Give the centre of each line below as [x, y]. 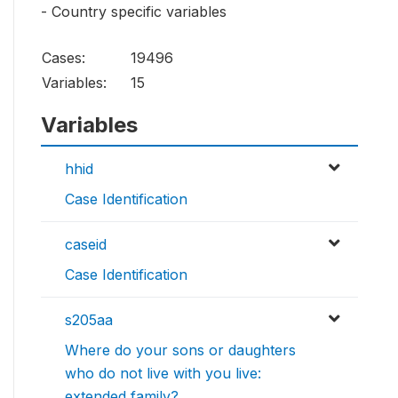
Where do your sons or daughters [180, 350]
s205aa [89, 319]
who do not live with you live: [163, 373]
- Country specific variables [134, 11]
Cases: [64, 57]
